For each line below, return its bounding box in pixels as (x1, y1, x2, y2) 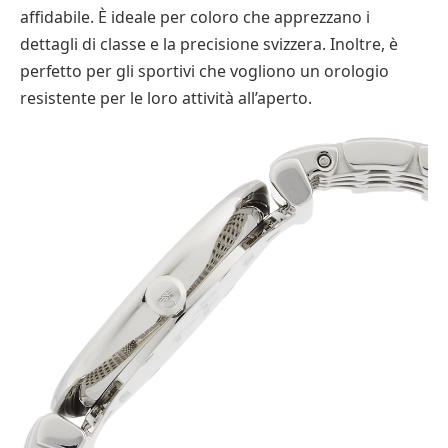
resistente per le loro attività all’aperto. (20, 87, 312, 110)
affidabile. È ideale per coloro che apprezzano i (20, 6, 370, 29)
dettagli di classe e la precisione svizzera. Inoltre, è (20, 33, 398, 56)
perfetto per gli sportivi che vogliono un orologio (20, 60, 389, 83)
